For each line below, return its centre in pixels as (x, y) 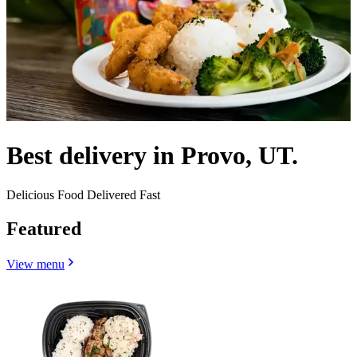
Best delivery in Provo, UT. (152, 156)
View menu (35, 264)
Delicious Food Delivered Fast (83, 194)
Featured (44, 228)
